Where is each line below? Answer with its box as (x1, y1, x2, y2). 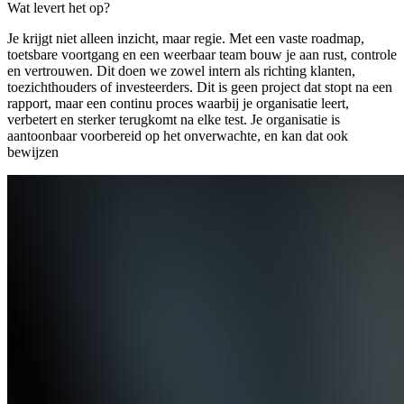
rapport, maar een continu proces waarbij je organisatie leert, (7, 96, 349, 111)
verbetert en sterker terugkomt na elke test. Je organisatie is (7, 112, 340, 127)
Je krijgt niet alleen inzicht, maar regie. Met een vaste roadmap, (7, 31, 364, 46)
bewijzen (7, 144, 59, 160)
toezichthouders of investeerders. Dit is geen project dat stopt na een (7, 79, 392, 95)
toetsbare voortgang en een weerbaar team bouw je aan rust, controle (7, 47, 397, 62)
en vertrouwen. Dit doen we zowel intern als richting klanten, (7, 63, 355, 78)
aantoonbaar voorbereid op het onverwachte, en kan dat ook (7, 128, 348, 143)
